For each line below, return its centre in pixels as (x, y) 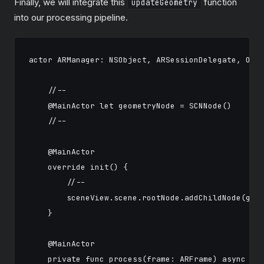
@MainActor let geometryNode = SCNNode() (130, 106)
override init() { (78, 167)
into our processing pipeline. (71, 17)
